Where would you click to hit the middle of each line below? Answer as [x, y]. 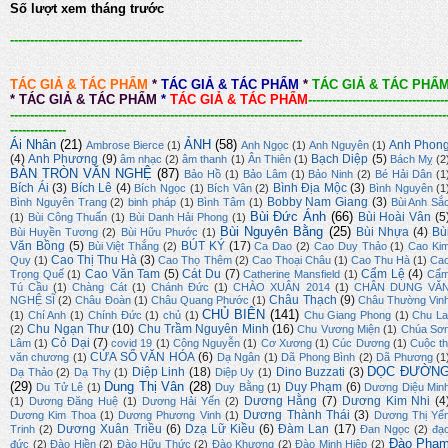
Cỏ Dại [70, 343]
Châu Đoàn [103, 300]
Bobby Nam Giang [317, 202]
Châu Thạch [303, 300]
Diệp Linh [158, 372]
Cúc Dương [361, 343]
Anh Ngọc [265, 145]
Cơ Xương [286, 343]
